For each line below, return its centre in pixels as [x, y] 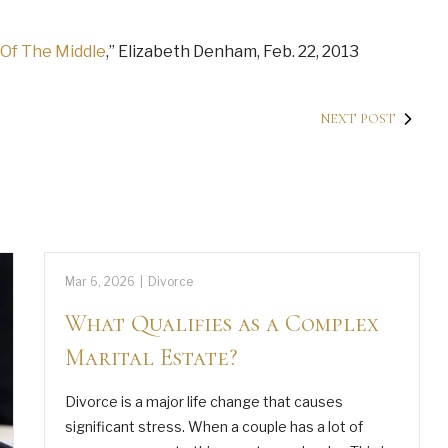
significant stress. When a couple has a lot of [214, 426]
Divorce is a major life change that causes [204, 401]
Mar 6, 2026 [100, 281]
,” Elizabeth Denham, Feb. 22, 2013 [232, 51]
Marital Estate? [151, 357]
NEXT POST [357, 118]
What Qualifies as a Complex [222, 323]
